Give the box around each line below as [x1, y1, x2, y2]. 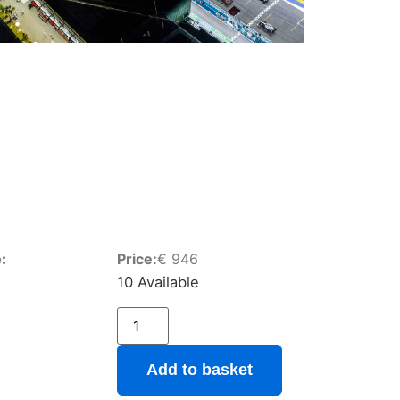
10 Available [116, 273, 199, 292]
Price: [116, 250, 157, 269]
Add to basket [146, 360, 253, 379]
